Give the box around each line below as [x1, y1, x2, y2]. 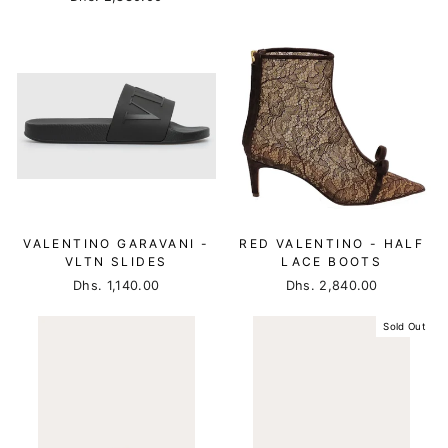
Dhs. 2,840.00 [285, 278, 378, 293]
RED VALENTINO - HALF [239, 236, 425, 251]
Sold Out [383, 321, 426, 332]
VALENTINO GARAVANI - [23, 236, 210, 251]
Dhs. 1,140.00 [73, 278, 160, 293]
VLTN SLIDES [65, 254, 168, 269]
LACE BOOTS [281, 254, 383, 269]
